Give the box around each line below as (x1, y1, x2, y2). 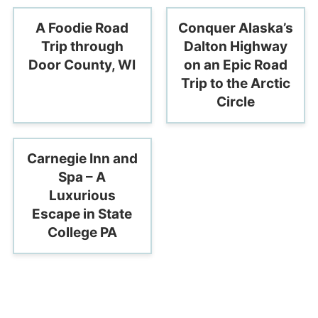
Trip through (40, 38, 124, 55)
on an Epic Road (184, 56, 288, 73)
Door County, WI (28, 56, 136, 73)
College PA (47, 224, 117, 241)
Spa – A (58, 168, 106, 185)
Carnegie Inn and (26, 150, 138, 167)
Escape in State (32, 205, 133, 222)
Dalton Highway (184, 38, 288, 55)
